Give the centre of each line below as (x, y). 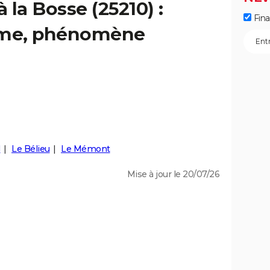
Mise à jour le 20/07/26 (173, 174)
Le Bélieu (31, 149)
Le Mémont (86, 149)
